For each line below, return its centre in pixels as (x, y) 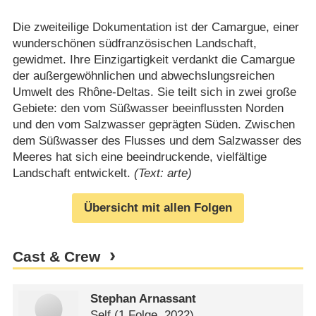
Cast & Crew (56, 257)
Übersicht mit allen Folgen (158, 208)
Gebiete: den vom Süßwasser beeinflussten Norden (148, 108)
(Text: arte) (163, 173)
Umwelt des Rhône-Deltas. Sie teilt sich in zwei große (154, 92)
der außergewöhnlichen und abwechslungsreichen (143, 75)
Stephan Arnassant (144, 298)
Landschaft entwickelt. (73, 173)
